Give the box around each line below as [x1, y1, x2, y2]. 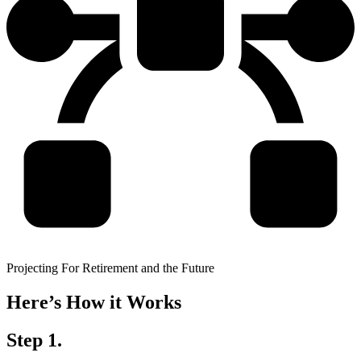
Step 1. [6, 329, 62, 351]
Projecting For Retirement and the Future [6, 261, 214, 275]
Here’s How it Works [6, 291, 181, 313]
